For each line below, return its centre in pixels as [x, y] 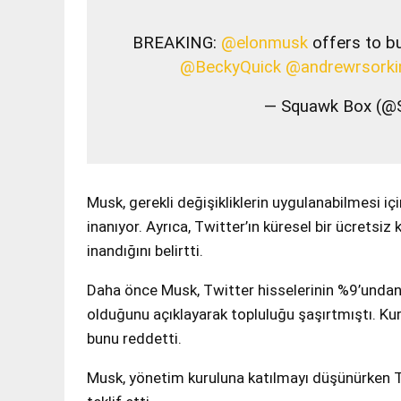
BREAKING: [177, 43]
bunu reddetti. [134, 339]
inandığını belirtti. [145, 251]
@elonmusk [265, 43]
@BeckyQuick [231, 68]
